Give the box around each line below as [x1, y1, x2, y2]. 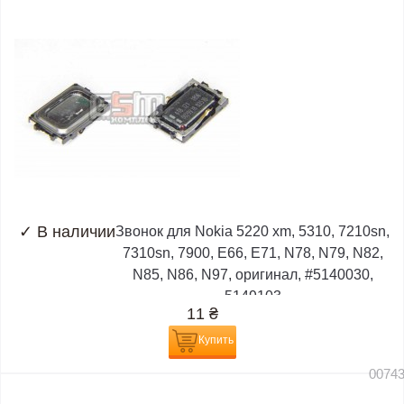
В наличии [37, 223, 115, 242]
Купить [197, 334, 234, 347]
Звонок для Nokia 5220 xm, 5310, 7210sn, [115, 224, 390, 240]
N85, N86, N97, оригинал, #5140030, [132, 267, 373, 283]
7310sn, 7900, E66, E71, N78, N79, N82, [122, 245, 383, 262]
